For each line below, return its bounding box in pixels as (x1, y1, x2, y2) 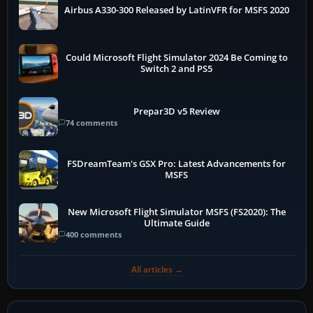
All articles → (131, 263, 183, 276)
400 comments (66, 228, 122, 240)
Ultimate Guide (143, 217, 210, 229)
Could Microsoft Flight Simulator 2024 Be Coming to (65, 52, 288, 64)
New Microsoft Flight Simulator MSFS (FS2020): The (67, 205, 286, 218)
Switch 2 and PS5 (140, 63, 213, 75)
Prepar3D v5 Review (133, 105, 220, 117)
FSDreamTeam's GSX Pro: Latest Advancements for (67, 158, 286, 170)
